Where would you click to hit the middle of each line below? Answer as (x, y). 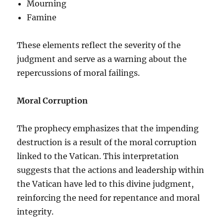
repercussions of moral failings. (79, 73)
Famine (42, 17)
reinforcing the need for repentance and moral (109, 197)
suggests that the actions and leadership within (111, 170)
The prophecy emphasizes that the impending (108, 128)
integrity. (35, 211)
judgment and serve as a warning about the (102, 59)
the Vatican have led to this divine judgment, (106, 184)
